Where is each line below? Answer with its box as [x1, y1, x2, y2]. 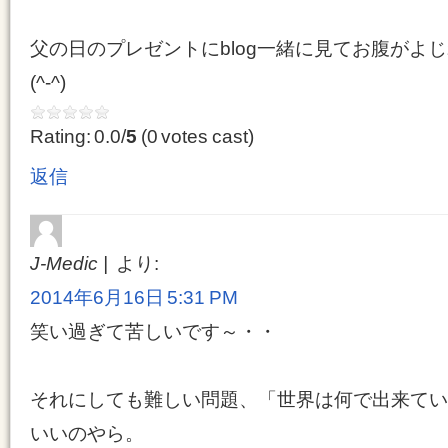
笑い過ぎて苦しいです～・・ [30, 321, 277, 342]
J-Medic [30, 253, 98, 274]
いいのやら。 [30, 423, 144, 444]
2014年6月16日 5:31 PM [30, 287, 238, 308]
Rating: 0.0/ [30, 126, 127, 147]
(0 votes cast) [137, 126, 254, 147]
